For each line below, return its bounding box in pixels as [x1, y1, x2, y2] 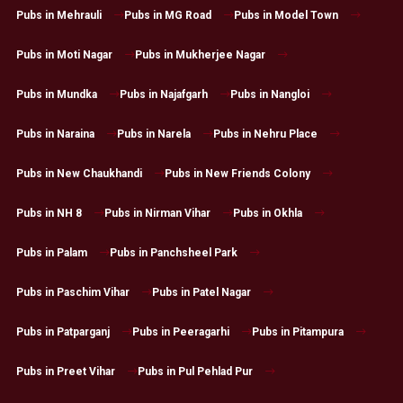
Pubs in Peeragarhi [131, 326, 229, 339]
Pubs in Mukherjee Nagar [134, 49, 265, 62]
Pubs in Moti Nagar [15, 49, 112, 62]
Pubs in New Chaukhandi [15, 167, 142, 181]
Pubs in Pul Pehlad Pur [137, 365, 253, 379]
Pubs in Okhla [232, 207, 302, 220]
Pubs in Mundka [15, 88, 97, 102]
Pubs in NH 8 [15, 207, 82, 220]
